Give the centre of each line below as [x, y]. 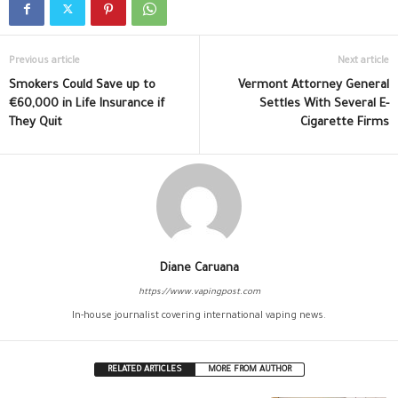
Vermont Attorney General [314, 86]
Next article [363, 62]
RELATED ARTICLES [144, 370]
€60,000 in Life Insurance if [87, 105]
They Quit [36, 123]
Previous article [44, 62]
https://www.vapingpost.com [199, 293]
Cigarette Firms [345, 123]
